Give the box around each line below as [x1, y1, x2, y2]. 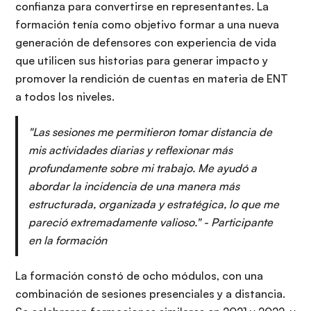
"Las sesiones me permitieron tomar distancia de [28, 125, 272, 140]
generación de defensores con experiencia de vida [15, 35, 276, 50]
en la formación [28, 233, 107, 248]
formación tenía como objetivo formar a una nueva [15, 17, 279, 32]
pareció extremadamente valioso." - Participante [28, 215, 273, 230]
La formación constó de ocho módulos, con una [15, 269, 263, 283]
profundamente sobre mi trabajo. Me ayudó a [28, 161, 257, 176]
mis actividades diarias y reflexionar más [28, 143, 233, 158]
